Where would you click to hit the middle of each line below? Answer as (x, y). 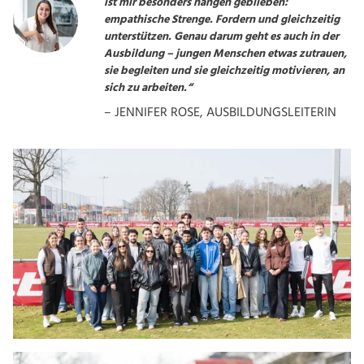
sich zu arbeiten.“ (148, 88)
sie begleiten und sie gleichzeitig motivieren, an (224, 71)
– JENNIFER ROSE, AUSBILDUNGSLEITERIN (220, 113)
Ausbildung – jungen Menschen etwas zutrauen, (225, 54)
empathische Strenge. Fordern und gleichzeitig (222, 19)
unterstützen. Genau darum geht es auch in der (221, 37)
